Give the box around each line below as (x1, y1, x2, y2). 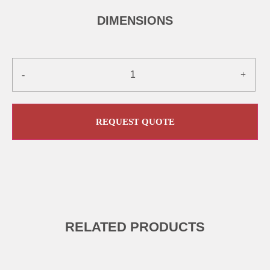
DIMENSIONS (97, 14, 173, 27)
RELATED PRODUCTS (65, 219, 205, 234)
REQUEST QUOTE (95, 117, 175, 127)
